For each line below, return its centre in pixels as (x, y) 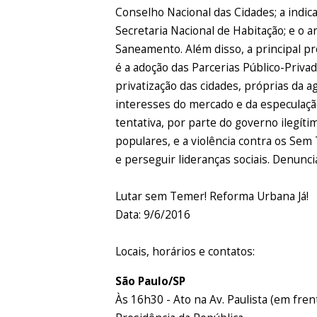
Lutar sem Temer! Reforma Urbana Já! (212, 197)
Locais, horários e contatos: (185, 252)
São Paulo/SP (151, 281)
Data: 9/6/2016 (153, 215)
